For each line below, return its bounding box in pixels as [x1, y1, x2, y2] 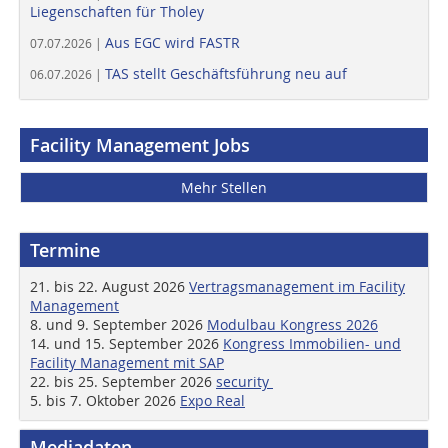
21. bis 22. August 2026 [30, 277, 189, 296]
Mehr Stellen [181, 178, 267, 197]
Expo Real [180, 391, 245, 410]
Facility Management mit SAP [30, 353, 224, 372]
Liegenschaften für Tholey [30, 2, 204, 21]
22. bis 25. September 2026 [30, 372, 216, 391]
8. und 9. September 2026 [30, 315, 207, 334]
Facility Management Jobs [30, 133, 250, 157]
